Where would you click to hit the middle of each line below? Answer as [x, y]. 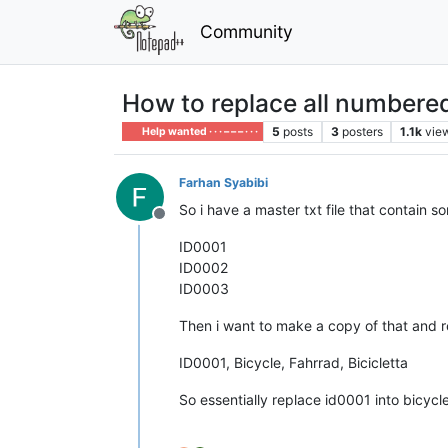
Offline [183, 223]
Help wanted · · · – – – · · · [199, 131]
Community [246, 31]
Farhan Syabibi [223, 182]
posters [362, 131]
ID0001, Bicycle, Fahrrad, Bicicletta [293, 362]
